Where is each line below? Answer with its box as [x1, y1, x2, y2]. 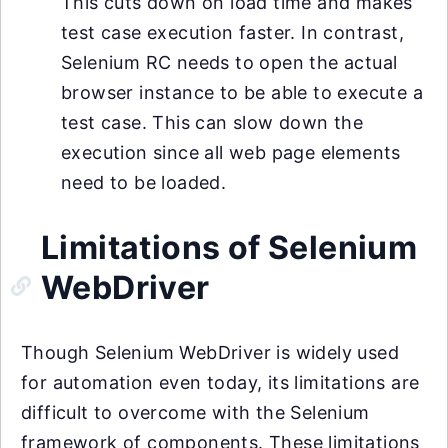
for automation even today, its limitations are [21, 372, 420, 393]
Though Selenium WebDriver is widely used [21, 342, 399, 363]
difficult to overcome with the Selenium [21, 402, 370, 423]
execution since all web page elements [61, 142, 401, 163]
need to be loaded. [61, 172, 227, 193]
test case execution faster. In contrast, [61, 22, 404, 43]
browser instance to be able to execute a [61, 82, 423, 103]
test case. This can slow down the [61, 112, 364, 133]
